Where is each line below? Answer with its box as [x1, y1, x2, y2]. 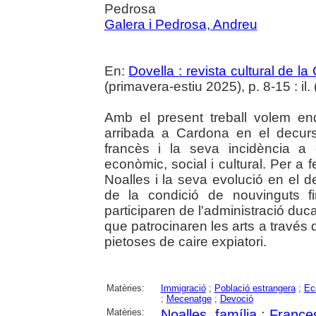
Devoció [219, 293, 253, 305]
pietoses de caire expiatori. [104, 234, 267, 250]
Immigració [160, 283, 206, 294]
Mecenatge [166, 293, 212, 305]
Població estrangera [214, 283, 296, 294]
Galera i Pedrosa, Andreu [104, 17, 257, 32]
